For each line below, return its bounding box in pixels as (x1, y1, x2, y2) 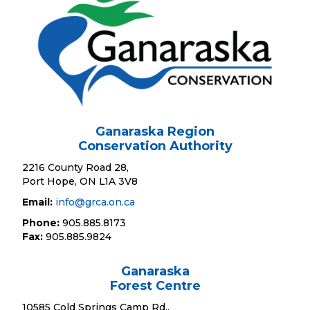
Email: (22, 196, 53, 209)
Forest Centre (109, 278, 201, 294)
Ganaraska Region (95, 124, 215, 140)
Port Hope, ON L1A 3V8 (22, 175, 138, 188)
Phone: (22, 217, 60, 230)
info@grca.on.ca (55, 196, 136, 209)
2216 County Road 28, (22, 161, 129, 174)
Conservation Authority (77, 138, 232, 154)
